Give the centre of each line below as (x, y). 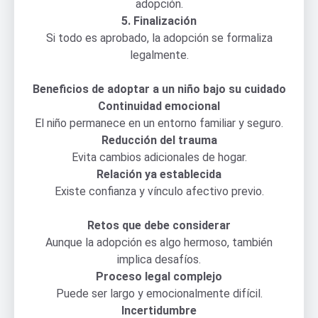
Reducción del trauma (159, 140)
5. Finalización (159, 21)
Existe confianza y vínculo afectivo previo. (159, 191)
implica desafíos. (159, 259)
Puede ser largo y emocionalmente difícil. (159, 293)
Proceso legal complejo (159, 276)
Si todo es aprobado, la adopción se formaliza (159, 38)
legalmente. (159, 55)
